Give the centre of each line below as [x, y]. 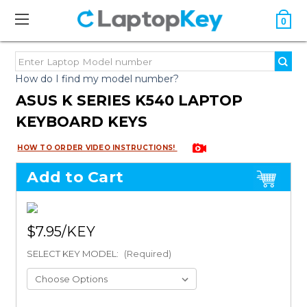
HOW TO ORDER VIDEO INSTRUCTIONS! [97, 148]
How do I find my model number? [97, 79]
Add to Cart [75, 177]
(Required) [148, 254]
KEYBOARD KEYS [82, 122]
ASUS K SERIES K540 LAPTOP [130, 100]
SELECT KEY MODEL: [74, 254]
